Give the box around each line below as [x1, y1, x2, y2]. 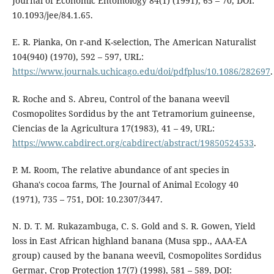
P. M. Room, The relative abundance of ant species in [12, 163, 229, 176]
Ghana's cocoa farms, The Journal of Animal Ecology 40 [12, 178, 239, 190]
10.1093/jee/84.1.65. [12, 9, 93, 21]
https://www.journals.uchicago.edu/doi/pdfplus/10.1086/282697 [12, 65, 270, 78]
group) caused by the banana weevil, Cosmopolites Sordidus [12, 249, 261, 261]
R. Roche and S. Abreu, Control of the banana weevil [12, 92, 229, 105]
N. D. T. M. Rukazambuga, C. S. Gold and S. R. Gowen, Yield [12, 220, 256, 232]
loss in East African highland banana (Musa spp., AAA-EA [12, 234, 247, 246]
